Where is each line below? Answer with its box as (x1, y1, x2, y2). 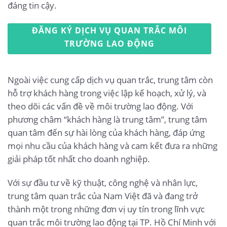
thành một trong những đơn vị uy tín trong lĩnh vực (8, 203, 205, 215)
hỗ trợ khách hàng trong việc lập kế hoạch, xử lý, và (8, 87, 206, 99)
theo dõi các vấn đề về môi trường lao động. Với (8, 100, 193, 112)
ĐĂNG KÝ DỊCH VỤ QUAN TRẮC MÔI (31, 24, 187, 36)
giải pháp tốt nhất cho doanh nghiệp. (8, 153, 150, 165)
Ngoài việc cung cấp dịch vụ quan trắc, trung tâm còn (8, 73, 213, 86)
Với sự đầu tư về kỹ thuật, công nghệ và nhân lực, (8, 177, 198, 189)
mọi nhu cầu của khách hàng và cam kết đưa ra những (8, 139, 217, 152)
